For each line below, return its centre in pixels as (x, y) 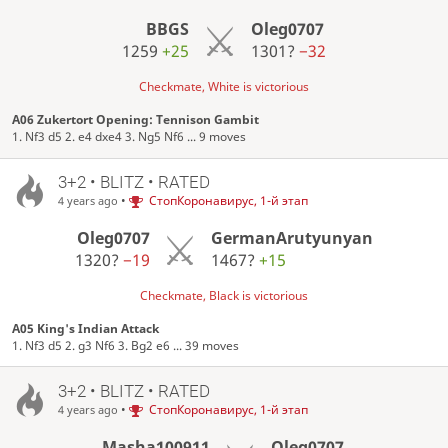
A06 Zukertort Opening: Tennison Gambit (136, 120)
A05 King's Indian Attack (86, 329)
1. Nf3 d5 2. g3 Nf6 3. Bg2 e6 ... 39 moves (126, 346)
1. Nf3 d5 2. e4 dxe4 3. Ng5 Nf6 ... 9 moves (129, 137)
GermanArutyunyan (292, 237)
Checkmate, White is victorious (224, 87)
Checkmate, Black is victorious (224, 296)
